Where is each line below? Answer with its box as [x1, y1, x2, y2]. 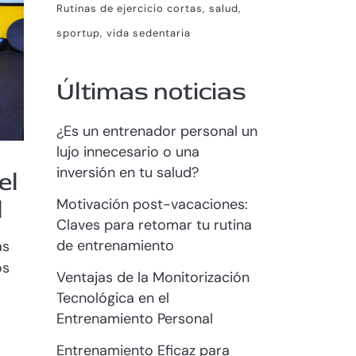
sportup [56, 26, 100, 40]
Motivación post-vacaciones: [56, 195, 248, 214]
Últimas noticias [56, 76, 246, 107]
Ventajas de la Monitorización [56, 268, 250, 287]
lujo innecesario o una [56, 142, 199, 161]
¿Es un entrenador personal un [56, 122, 257, 141]
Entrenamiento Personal [56, 309, 213, 328]
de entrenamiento [56, 236, 174, 255]
